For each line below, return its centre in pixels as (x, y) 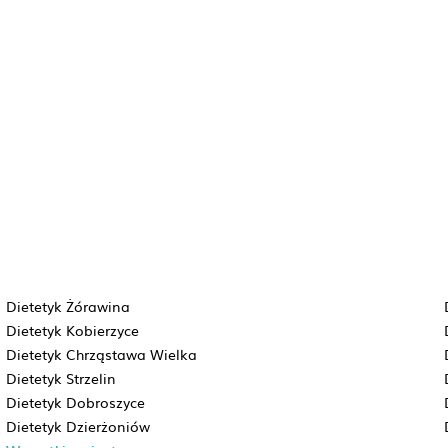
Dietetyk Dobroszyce (75, 402)
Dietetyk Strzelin (60, 378)
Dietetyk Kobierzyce (72, 330)
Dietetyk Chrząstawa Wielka (101, 354)
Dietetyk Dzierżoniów (77, 426)
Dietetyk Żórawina (67, 306)
